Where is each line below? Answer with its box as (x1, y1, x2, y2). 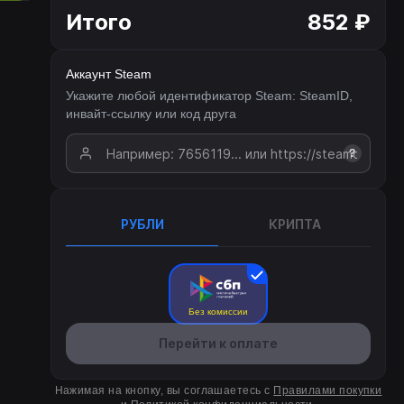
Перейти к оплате (159, 335, 278, 351)
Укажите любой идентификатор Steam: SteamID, (66, 88, 353, 103)
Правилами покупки (273, 384, 382, 397)
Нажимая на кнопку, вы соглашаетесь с (54, 384, 274, 397)
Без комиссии (188, 307, 248, 317)
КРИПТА (268, 216, 321, 232)
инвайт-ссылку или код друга (66, 106, 236, 121)
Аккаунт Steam (66, 67, 151, 81)
